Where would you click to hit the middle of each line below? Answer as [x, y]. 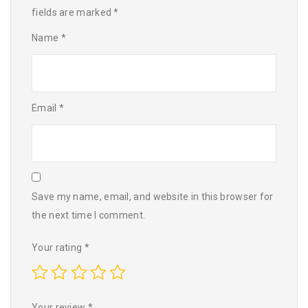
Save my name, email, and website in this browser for [153, 197]
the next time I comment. [89, 215]
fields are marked [73, 12]
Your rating [58, 247]
